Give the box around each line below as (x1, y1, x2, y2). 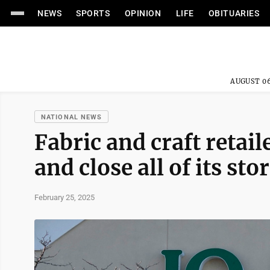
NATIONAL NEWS (41, 113, 102, 121)
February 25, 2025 (34, 192, 95, 202)
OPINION (124, 8, 162, 18)
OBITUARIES (208, 8, 260, 18)
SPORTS (76, 8, 110, 18)
